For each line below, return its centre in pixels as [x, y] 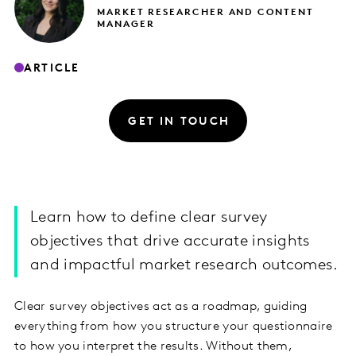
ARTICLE [52, 68]
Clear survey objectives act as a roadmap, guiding [161, 307]
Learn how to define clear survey [149, 218]
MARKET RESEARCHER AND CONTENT [205, 13]
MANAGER [126, 25]
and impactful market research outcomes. [184, 266]
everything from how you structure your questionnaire [174, 327]
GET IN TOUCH [179, 122]
